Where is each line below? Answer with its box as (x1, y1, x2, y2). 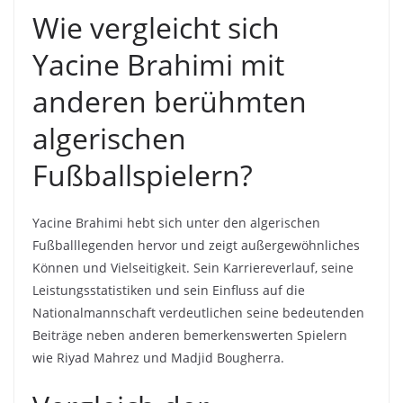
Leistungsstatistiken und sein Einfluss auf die (32, 282, 305, 300)
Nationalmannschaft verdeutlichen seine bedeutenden (32, 304, 364, 322)
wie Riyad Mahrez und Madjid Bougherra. (32, 349, 284, 367)
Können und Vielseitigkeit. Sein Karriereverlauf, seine (32, 259, 354, 277)
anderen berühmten (32, 82, 307, 121)
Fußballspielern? (32, 156, 253, 195)
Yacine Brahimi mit (32, 45, 284, 85)
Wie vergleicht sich (32, 8, 280, 48)
